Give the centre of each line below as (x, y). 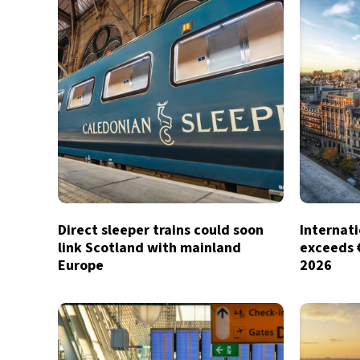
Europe (81, 266)
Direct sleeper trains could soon (161, 230)
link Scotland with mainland (149, 248)
